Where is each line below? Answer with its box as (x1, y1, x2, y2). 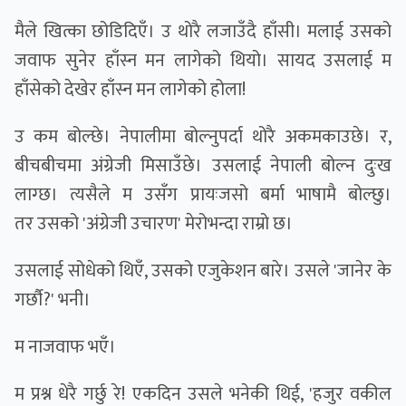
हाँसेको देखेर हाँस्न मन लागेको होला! (14, 74, 246, 106)
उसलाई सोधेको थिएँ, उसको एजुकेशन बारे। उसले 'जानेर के (14, 256, 391, 287)
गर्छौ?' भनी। (14, 285, 91, 316)
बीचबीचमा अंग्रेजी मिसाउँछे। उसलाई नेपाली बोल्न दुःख (14, 150, 391, 182)
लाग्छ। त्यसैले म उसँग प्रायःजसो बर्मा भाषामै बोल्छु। (14, 179, 391, 211)
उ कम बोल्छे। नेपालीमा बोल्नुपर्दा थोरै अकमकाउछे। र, (14, 121, 391, 153)
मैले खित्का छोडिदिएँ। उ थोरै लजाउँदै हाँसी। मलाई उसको (14, 16, 391, 48)
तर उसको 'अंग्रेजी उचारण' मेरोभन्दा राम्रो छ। (14, 208, 293, 240)
